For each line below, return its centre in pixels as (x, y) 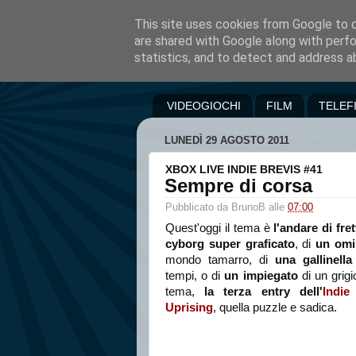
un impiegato (261, 276)
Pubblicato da (198, 207)
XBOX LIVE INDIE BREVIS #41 (244, 169)
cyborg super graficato (230, 244)
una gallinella (313, 260)
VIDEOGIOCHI (203, 105)
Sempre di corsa (238, 185)
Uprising (189, 308)
